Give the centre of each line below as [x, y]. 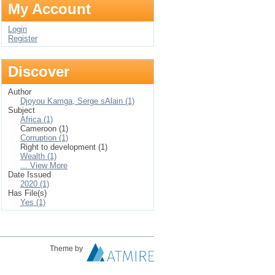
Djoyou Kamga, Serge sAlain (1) [77, 101]
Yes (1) [33, 202]
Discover [39, 72]
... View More [44, 165]
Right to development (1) [64, 147]
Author [20, 92]
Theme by [67, 249]
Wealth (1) [38, 156]
